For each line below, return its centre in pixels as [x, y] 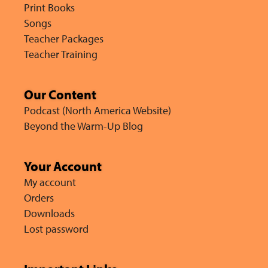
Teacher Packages [64, 38]
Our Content [60, 94]
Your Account [63, 166]
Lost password [56, 229]
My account [50, 182]
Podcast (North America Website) [98, 110]
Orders [39, 197]
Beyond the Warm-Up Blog [83, 126]
